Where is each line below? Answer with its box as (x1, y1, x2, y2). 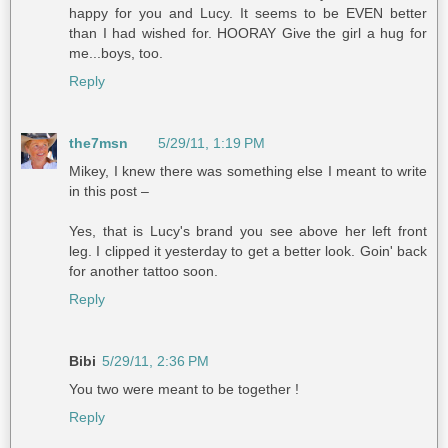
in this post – (69, 183, 149, 200)
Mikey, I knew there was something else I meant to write (69, 163, 427, 180)
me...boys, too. (69, 45, 163, 62)
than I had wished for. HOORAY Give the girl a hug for (69, 25, 427, 42)
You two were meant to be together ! (69, 381, 299, 398)
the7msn (69, 135, 128, 152)
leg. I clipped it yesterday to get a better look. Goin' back (69, 243, 427, 260)
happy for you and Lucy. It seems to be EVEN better (69, 5, 427, 22)
